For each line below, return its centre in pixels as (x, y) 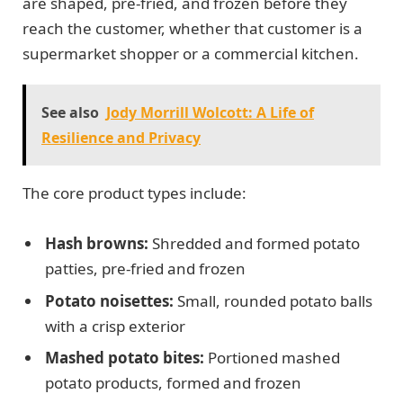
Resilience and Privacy (121, 138)
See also (70, 113)
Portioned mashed (272, 358)
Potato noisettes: (109, 300)
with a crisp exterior (115, 326)
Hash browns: (97, 244)
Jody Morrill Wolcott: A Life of (210, 113)
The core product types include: (134, 193)
